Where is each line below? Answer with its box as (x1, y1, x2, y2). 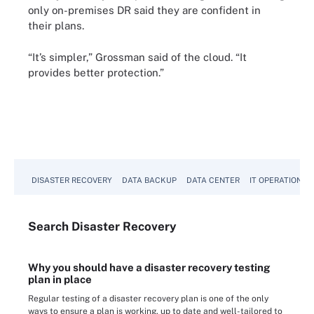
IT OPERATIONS (250, 176, 307, 184)
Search (28, 219, 71, 233)
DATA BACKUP (122, 176, 177, 184)
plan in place (28, 273, 92, 285)
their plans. (28, 20, 84, 32)
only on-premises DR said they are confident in (28, 4, 261, 16)
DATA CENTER (186, 176, 240, 184)
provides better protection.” (28, 66, 164, 78)
